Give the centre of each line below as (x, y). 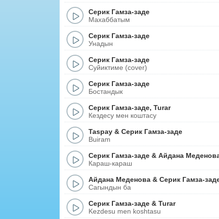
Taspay (100, 131)
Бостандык (106, 91)
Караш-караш (110, 163)
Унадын (101, 43)
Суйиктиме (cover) (118, 67)
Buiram (99, 139)
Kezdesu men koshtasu (125, 211)
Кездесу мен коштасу (122, 115)
